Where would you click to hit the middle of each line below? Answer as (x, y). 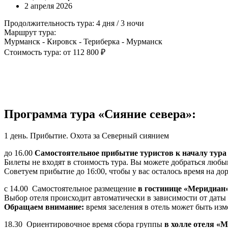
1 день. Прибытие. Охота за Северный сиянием (87, 135)
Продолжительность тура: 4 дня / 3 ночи (74, 23)
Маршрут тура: (30, 32)
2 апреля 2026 (48, 6)
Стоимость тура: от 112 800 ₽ (55, 52)
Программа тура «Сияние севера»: (100, 114)
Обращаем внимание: (45, 207)
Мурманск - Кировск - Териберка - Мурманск (83, 41)
